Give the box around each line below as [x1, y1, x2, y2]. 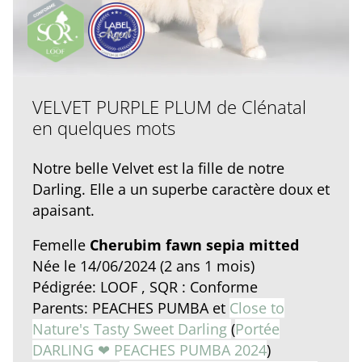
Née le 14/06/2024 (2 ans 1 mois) [32, 256, 255, 276]
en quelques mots [32, 116, 175, 141]
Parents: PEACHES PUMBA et [32, 298, 229, 318]
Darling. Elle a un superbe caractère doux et [32, 179, 330, 200]
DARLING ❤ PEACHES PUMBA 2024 [32, 340, 267, 360]
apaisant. [32, 200, 95, 221]
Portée [235, 319, 280, 339]
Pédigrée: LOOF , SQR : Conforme [32, 277, 258, 297]
